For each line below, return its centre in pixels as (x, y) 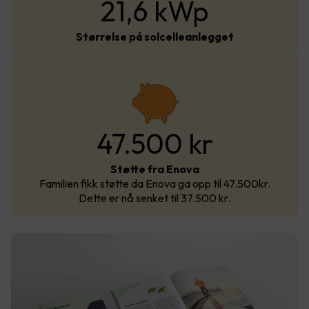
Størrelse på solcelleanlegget (154, 36)
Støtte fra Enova (154, 169)
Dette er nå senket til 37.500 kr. (154, 198)
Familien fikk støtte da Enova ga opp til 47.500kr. (154, 183)
